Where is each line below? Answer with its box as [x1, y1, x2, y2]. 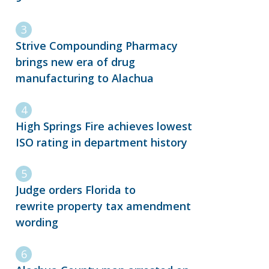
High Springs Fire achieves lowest [16, 118, 192, 133]
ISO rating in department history [16, 134, 190, 150]
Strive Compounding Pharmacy [16, 38, 178, 53]
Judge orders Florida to [16, 183, 136, 198]
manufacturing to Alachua [16, 70, 154, 85]
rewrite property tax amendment [16, 199, 191, 214]
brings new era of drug [16, 54, 135, 69]
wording [16, 215, 64, 230]
